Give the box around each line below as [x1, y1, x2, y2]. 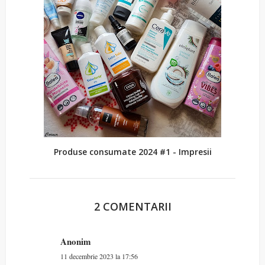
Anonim [60, 235, 91, 248]
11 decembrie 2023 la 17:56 [60, 251, 138, 261]
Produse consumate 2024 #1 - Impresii [53, 146, 212, 157]
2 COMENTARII [93, 199, 172, 214]
